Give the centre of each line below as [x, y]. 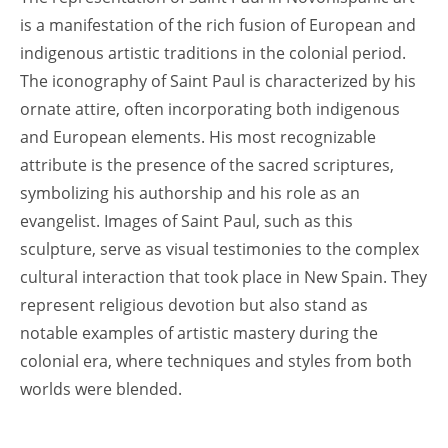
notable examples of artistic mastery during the [199, 333]
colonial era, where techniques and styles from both [216, 361]
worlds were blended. [101, 389]
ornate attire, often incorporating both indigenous [210, 109]
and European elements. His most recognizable [198, 137]
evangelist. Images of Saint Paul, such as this [186, 221]
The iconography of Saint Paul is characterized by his [218, 81]
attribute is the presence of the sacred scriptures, [207, 165]
